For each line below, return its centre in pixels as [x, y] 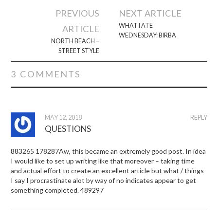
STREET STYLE [79, 51]
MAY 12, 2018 [64, 118]
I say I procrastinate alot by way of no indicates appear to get [104, 181]
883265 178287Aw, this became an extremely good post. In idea [109, 151]
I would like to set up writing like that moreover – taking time [103, 161]
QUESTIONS [68, 129]
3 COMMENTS [46, 74]
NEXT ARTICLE [150, 13]
